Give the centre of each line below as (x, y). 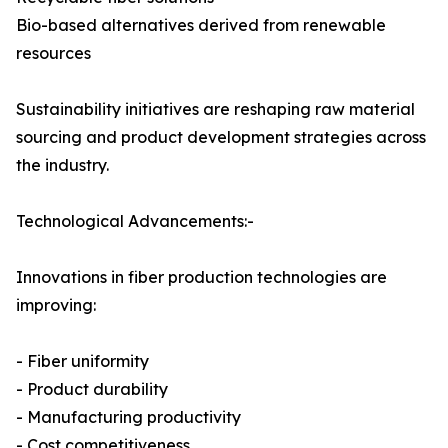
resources (53, 53)
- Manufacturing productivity (128, 417)
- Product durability (92, 389)
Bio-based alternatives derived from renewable (201, 25)
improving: (56, 305)
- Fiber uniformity (82, 361)
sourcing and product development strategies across (221, 137)
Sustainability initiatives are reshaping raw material (215, 109)
